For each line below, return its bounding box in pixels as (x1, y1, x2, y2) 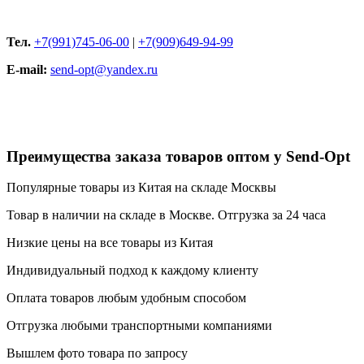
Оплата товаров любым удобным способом (6, 291, 246, 305)
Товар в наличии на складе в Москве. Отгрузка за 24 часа (6, 208, 326, 223)
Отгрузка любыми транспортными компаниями (6, 318, 272, 333)
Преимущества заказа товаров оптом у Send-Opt (6, 147, 350, 165)
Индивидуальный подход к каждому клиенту (6, 263, 258, 278)
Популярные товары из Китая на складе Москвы (6, 180, 276, 195)
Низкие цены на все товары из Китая (6, 236, 213, 250)
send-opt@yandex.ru (50, 62, 158, 76)
